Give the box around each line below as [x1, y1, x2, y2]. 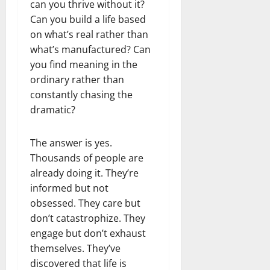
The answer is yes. [30, 136, 112, 149]
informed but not [30, 181, 108, 195]
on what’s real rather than [30, 27, 148, 41]
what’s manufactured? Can [30, 42, 151, 56]
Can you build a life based [30, 12, 146, 26]
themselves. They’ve [30, 241, 121, 255]
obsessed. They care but [30, 196, 140, 210]
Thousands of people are [30, 151, 143, 165]
